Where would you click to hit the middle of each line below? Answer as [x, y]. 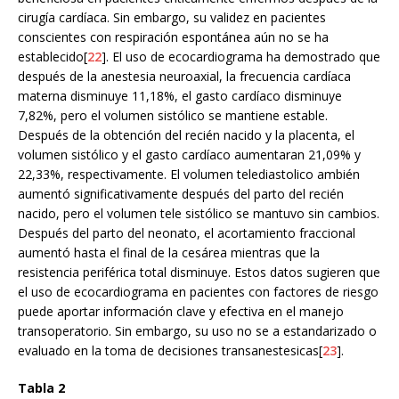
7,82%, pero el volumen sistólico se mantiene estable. [173, 116]
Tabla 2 [41, 388]
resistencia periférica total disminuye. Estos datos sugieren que [199, 273]
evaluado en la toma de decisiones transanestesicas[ [170, 351]
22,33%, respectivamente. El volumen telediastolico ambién [189, 175]
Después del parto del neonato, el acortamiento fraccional [187, 233]
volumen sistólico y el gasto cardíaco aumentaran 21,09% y [189, 155]
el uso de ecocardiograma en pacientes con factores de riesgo [198, 292]
